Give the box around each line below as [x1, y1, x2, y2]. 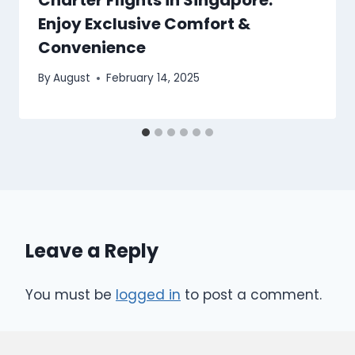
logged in [116, 285, 181, 305]
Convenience [38, 36, 146, 59]
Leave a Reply [25, 238, 158, 265]
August [53, 71, 91, 86]
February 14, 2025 [106, 71, 200, 86]
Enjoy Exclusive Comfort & [38, 12, 250, 35]
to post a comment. [181, 285, 322, 305]
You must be [25, 285, 116, 305]
